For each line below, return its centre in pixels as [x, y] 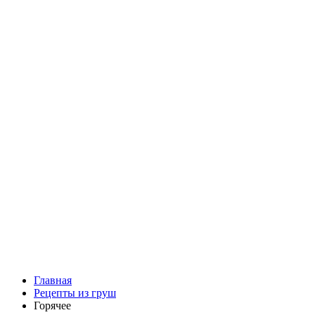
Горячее [52, 306]
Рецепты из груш [75, 293]
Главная [53, 280]
